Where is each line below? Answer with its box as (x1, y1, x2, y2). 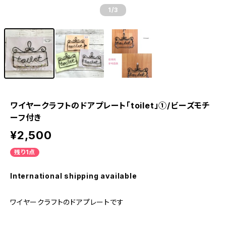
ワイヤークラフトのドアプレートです (10, 198, 124, 206)
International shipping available (10, 172, 137, 180)
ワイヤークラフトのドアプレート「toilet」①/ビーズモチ (10, 100, 210, 110)
